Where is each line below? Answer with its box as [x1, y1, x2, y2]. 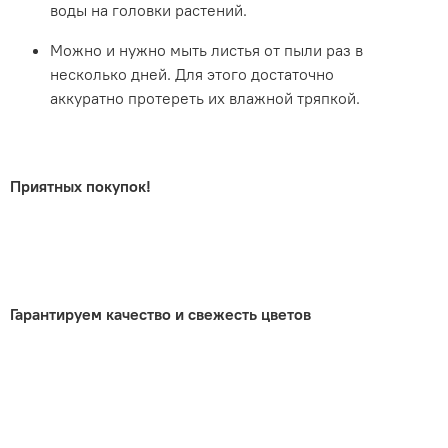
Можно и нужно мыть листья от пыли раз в [50, 40, 364, 61]
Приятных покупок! [10, 176, 152, 197]
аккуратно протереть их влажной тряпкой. [50, 88, 361, 109]
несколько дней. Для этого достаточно [50, 64, 335, 85]
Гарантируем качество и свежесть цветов [10, 304, 312, 325]
